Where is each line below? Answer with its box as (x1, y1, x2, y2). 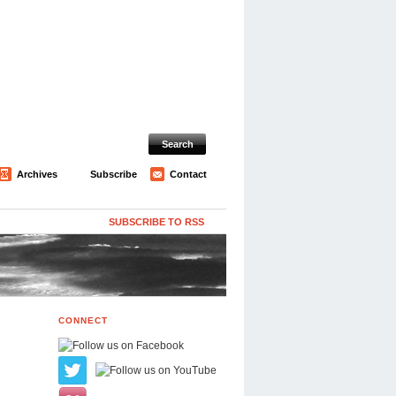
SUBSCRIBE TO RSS (109, 217, 204, 227)
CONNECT (58, 316, 108, 325)
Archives (17, 168, 57, 179)
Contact (170, 168, 207, 179)
